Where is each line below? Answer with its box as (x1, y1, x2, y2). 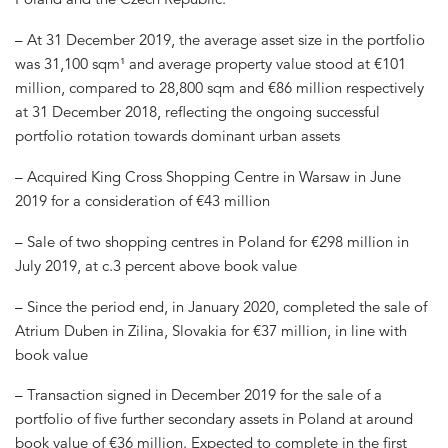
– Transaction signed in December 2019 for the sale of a (15, 385, 382, 405)
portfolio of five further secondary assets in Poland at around (15, 409, 413, 429)
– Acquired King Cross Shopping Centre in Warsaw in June (15, 167, 401, 187)
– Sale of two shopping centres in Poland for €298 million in (15, 231, 409, 251)
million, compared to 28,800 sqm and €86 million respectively (15, 78, 424, 98)
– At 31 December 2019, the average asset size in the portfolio (15, 30, 425, 50)
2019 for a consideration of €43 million (15, 191, 270, 211)
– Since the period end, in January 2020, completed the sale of (15, 296, 427, 316)
